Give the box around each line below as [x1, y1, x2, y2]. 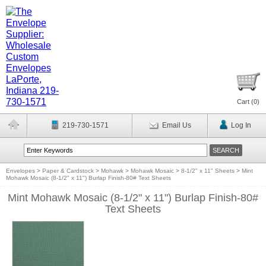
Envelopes [6, 167, 35, 174]
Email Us [161, 121, 191, 129]
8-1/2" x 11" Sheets [181, 167, 235, 174]
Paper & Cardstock [42, 167, 94, 174]
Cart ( [237, 98, 254, 105]
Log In [230, 121, 251, 129]
